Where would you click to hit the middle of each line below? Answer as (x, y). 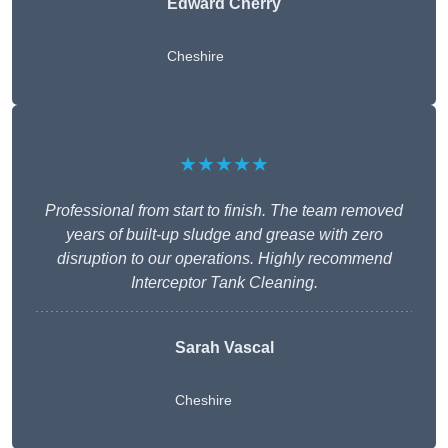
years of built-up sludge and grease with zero (224, 235)
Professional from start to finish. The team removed (224, 211)
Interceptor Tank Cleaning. (224, 283)
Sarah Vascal (224, 348)
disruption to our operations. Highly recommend (224, 259)
